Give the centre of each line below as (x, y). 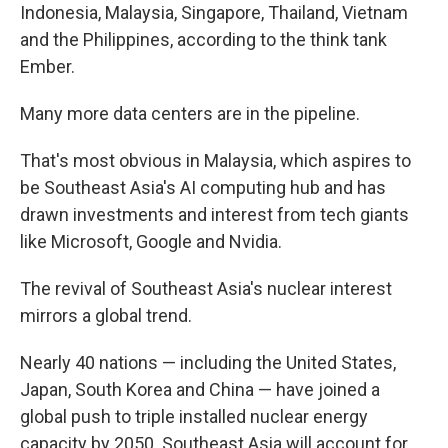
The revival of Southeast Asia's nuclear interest (206, 288)
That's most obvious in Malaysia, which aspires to (215, 160)
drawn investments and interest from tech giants (214, 214)
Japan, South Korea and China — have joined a (200, 389)
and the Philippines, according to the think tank (203, 39)
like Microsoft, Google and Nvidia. (151, 241)
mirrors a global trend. (106, 315)
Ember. (47, 66)
